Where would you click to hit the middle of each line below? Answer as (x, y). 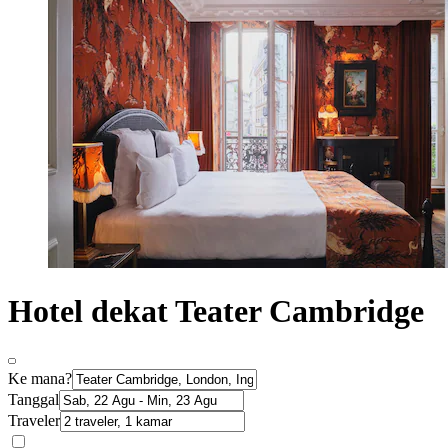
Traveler (34, 421)
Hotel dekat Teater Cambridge (216, 310)
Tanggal (33, 400)
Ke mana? (40, 379)
